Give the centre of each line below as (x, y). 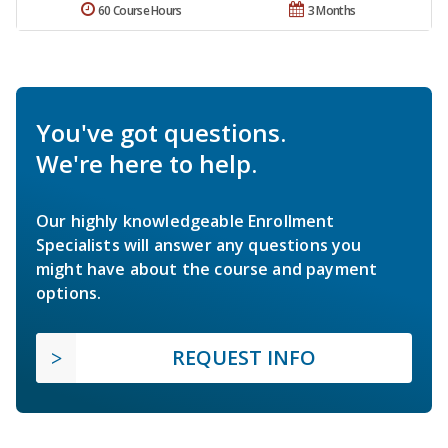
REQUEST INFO (244, 357)
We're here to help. (146, 163)
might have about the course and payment (207, 268)
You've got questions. (161, 132)
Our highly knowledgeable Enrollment (185, 220)
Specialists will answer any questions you (199, 244)
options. (69, 292)
